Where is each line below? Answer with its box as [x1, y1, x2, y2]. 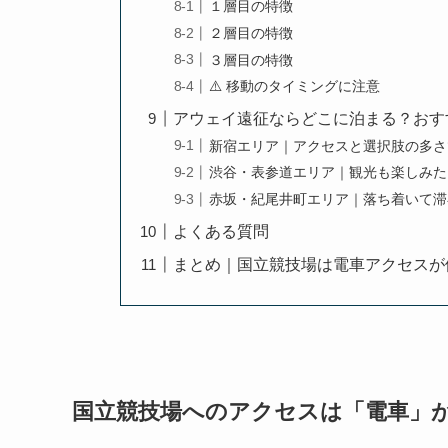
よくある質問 [173, 222, 270, 240]
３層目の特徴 [209, 51, 294, 68]
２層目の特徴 [209, 24, 294, 41]
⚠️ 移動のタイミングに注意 [209, 78, 381, 95]
